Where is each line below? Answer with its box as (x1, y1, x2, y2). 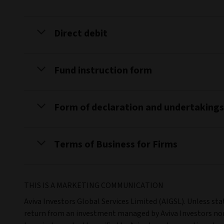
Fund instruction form (54, 63, 152, 77)
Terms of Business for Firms (54, 137, 177, 151)
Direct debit (54, 26, 107, 40)
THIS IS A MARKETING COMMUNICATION (24, 180, 163, 191)
